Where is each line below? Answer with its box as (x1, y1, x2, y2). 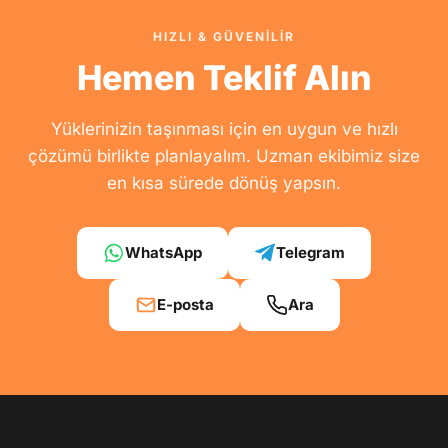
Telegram (276, 243, 345, 262)
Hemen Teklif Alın (76, 57, 372, 98)
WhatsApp (125, 243, 202, 262)
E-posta (156, 295, 214, 314)
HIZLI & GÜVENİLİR (153, 29, 295, 44)
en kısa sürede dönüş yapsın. (107, 173, 341, 193)
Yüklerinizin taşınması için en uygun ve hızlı (50, 119, 398, 139)
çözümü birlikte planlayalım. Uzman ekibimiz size (28, 146, 420, 166)
